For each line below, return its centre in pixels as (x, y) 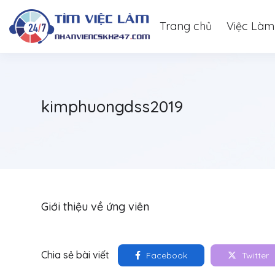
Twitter (254, 255)
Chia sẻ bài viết (75, 255)
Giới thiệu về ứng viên (95, 207)
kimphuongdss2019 (112, 107)
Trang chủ (186, 26)
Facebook (165, 255)
